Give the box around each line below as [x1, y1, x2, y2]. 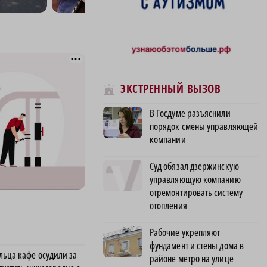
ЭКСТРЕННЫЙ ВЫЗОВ [120, 81, 221, 97]
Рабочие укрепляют [150, 225, 221, 239]
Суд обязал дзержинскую [150, 159, 239, 173]
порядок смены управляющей [150, 119, 259, 133]
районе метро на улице [150, 252, 234, 265]
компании [150, 132, 186, 146]
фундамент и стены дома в [150, 238, 244, 252]
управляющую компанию [150, 172, 241, 186]
